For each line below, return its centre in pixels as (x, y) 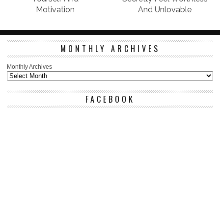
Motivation (55, 9)
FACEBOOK (110, 99)
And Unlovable (165, 9)
